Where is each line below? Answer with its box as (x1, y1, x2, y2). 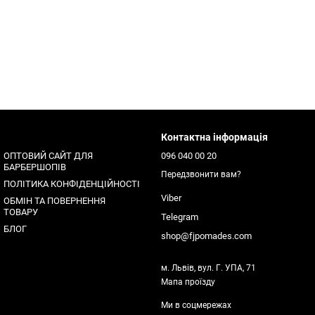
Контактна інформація (161, 131, 268, 143)
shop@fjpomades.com (161, 231, 252, 242)
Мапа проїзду (161, 277, 215, 288)
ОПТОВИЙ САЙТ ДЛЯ (4, 150, 93, 161)
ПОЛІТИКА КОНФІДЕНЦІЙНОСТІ (4, 179, 140, 189)
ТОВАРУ (4, 207, 38, 217)
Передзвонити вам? (161, 169, 241, 180)
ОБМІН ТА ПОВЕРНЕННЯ (4, 195, 105, 206)
